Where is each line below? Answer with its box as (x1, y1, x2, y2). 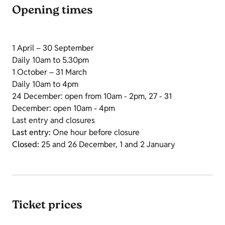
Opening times (12, 3, 93, 20)
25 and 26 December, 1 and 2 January (39, 139, 175, 150)
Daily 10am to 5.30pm (12, 55, 89, 66)
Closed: (12, 139, 39, 150)
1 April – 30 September (12, 43, 94, 54)
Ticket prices (12, 197, 82, 215)
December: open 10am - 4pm (12, 103, 115, 114)
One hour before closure (51, 127, 140, 138)
